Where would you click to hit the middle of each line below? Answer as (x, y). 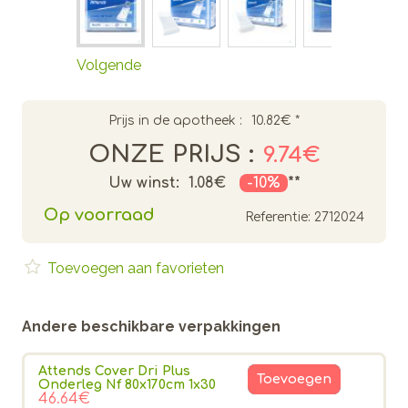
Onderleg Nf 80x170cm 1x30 (127, 384)
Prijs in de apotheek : (175, 120)
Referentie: (278, 217)
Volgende (109, 65)
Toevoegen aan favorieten (134, 268)
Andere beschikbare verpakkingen (151, 326)
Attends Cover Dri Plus (114, 371)
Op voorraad (99, 214)
